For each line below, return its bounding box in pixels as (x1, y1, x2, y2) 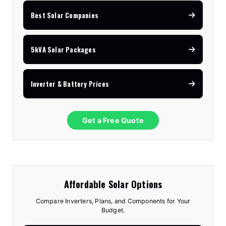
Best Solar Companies (31, 10, 98, 21)
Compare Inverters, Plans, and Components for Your (35, 197, 191, 205)
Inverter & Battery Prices (31, 79, 109, 89)
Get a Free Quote (82, 116, 144, 125)
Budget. (101, 206, 125, 214)
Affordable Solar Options (64, 177, 162, 191)
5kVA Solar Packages (31, 44, 96, 55)
